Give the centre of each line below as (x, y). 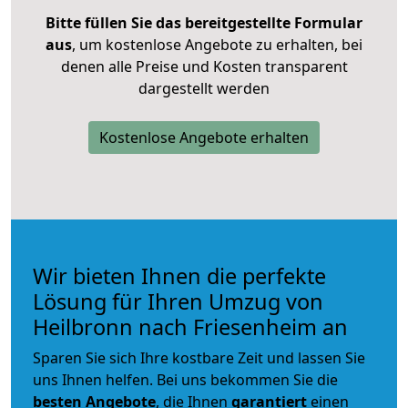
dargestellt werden (204, 88)
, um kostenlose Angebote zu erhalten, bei (217, 44)
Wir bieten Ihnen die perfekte (179, 275)
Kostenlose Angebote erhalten (204, 137)
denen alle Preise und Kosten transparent (204, 66)
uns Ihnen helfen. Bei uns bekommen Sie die (185, 379)
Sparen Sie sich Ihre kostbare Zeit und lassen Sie (199, 357)
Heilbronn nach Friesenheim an (190, 326)
